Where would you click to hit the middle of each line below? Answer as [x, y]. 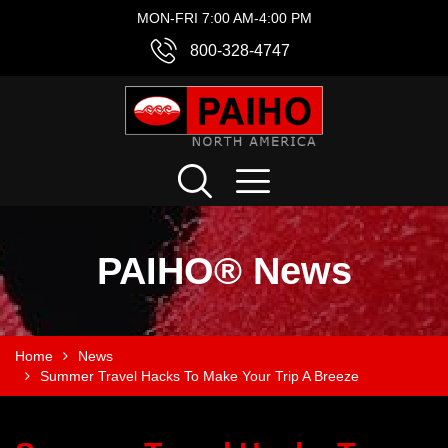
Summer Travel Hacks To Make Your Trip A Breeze [199, 376]
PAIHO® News [224, 271]
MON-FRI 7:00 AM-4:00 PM [224, 18]
